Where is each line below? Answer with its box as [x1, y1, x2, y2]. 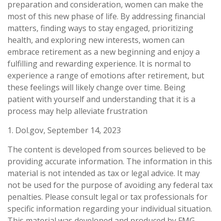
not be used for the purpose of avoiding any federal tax [7, 179, 213, 190]
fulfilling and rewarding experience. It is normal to [7, 58, 191, 69]
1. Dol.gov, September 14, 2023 [7, 124, 121, 136]
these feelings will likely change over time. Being [7, 81, 185, 93]
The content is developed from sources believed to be [7, 144, 206, 155]
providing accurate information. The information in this [7, 155, 212, 167]
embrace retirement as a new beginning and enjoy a [7, 46, 200, 57]
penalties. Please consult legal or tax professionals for [7, 191, 208, 202]
